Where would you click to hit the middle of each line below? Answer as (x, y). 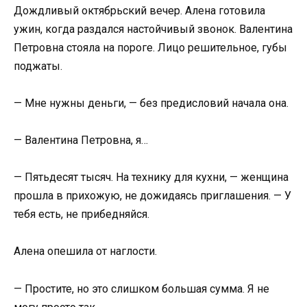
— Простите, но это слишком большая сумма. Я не (142, 288)
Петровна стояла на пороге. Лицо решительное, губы (150, 47)
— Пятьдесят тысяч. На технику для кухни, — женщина (151, 177)
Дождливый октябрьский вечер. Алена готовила (139, 10)
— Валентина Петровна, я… (81, 140)
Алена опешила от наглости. (85, 251)
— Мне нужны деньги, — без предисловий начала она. (151, 103)
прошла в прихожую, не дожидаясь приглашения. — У (152, 196)
